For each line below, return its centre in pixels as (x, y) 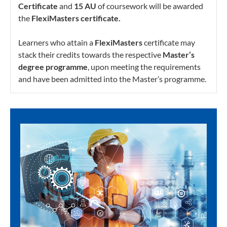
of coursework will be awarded (150, 6)
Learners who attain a (56, 43)
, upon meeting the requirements (144, 67)
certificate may (169, 43)
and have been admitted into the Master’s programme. (113, 79)
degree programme (53, 67)
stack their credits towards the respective (90, 55)
